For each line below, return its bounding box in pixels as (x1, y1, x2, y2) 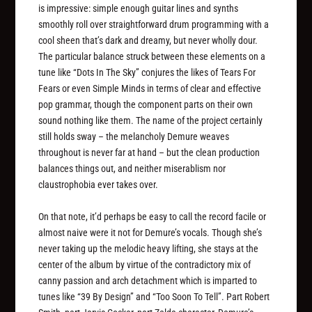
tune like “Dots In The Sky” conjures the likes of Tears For (38, 67, 256, 79)
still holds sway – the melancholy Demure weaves (38, 131, 230, 143)
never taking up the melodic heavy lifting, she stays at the (38, 242, 259, 254)
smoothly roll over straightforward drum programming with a (38, 19, 270, 31)
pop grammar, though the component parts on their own (38, 99, 253, 111)
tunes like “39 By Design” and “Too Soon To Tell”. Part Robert (38, 290, 270, 302)
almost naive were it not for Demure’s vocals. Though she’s (38, 226, 263, 238)
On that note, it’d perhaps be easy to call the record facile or (38, 210, 267, 222)
